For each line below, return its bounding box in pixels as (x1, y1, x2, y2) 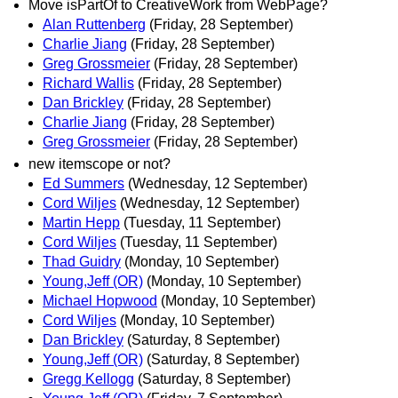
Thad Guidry (43, 253, 121, 269)
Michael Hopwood (43, 292, 157, 308)
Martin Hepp (43, 214, 120, 230)
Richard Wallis (43, 75, 134, 91)
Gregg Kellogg (43, 370, 134, 386)
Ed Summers (43, 175, 124, 191)
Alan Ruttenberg (43, 16, 146, 32)
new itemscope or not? (28, 155, 171, 171)
